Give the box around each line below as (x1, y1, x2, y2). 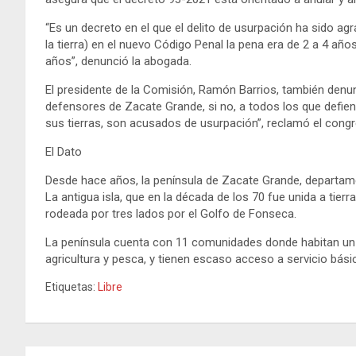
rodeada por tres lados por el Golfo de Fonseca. (45, 206, 296, 221)
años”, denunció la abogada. (45, 53, 192, 68)
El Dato (45, 144, 82, 159)
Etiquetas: (45, 280, 95, 293)
